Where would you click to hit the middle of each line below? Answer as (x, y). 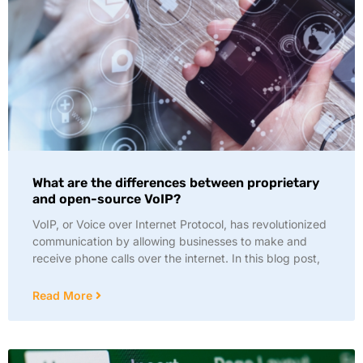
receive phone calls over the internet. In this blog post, (176, 258)
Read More (64, 295)
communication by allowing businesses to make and (170, 241)
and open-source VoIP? (107, 199)
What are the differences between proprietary (176, 183)
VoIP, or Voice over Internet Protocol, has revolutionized (179, 224)
